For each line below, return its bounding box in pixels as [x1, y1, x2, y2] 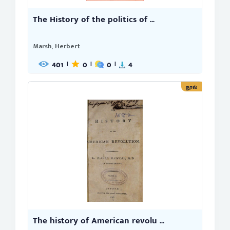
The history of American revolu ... [33, 213, 164, 228]
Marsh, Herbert [33, 41, 80, 52]
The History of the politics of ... [33, 12, 155, 27]
